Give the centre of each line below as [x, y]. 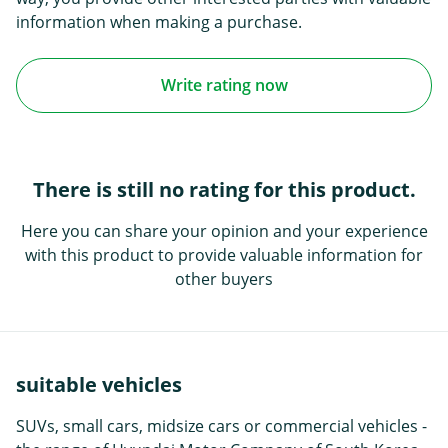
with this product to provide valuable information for [224, 254]
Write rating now [224, 85]
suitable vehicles [99, 384]
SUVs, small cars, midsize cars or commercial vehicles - [221, 425]
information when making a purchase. [159, 21]
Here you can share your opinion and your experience [224, 230]
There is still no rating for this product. [224, 189]
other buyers [224, 278]
